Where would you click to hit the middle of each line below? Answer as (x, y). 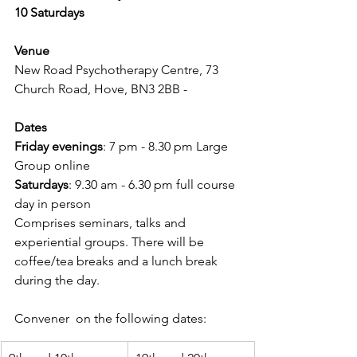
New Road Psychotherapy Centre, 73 (118, 70)
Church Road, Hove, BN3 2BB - (102, 89)
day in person (53, 204)
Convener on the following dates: (110, 318)
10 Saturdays (49, 12)
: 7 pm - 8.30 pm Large (167, 146)
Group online (52, 165)
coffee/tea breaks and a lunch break (118, 261)
